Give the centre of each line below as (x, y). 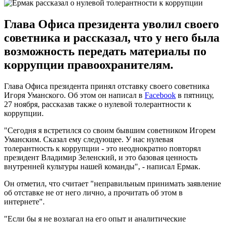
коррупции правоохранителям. (89, 65)
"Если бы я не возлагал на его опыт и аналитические (95, 218)
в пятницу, (195, 95)
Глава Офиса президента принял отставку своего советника (107, 86)
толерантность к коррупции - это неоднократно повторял (102, 148)
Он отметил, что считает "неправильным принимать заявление (113, 183)
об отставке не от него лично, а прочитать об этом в (93, 192)
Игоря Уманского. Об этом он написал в (74, 95)
